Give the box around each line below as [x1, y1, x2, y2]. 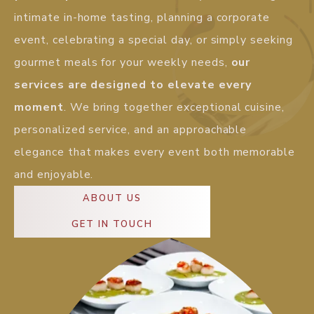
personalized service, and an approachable [14, 122, 247, 138]
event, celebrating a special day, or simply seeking [14, 32, 293, 48]
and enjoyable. [14, 167, 94, 183]
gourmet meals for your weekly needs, [14, 55, 231, 71]
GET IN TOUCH [71, 218, 153, 231]
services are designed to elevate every [14, 77, 252, 93]
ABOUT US [82, 192, 142, 205]
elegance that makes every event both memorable [14, 144, 296, 161]
